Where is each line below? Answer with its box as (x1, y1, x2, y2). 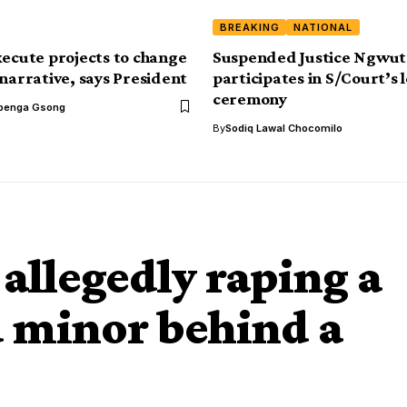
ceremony (213, 88, 287, 108)
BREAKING (219, 20, 280, 34)
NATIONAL (293, 20, 353, 34)
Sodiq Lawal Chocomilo (225, 121, 342, 134)
